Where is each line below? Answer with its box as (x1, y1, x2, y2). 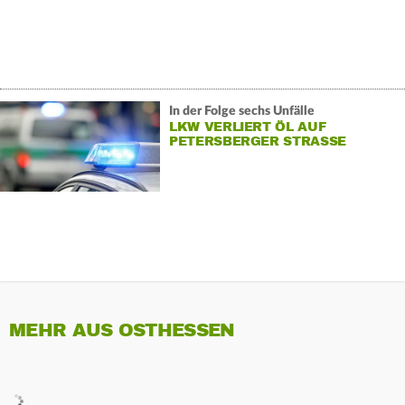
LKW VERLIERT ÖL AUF (168, 118, 326, 135)
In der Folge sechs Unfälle (168, 104, 315, 118)
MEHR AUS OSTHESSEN (9, 319, 235, 343)
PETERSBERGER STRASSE (168, 133, 338, 149)
